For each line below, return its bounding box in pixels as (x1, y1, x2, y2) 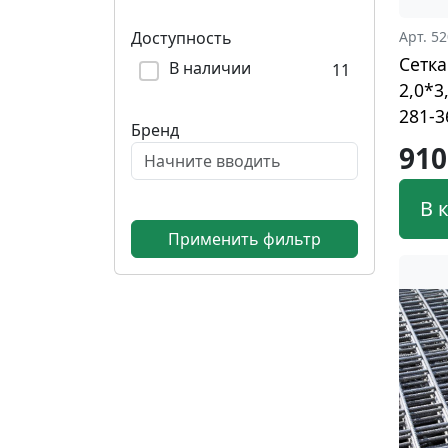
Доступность (131, 27, 232, 49)
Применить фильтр (168, 228, 321, 250)
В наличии (169, 57, 251, 79)
